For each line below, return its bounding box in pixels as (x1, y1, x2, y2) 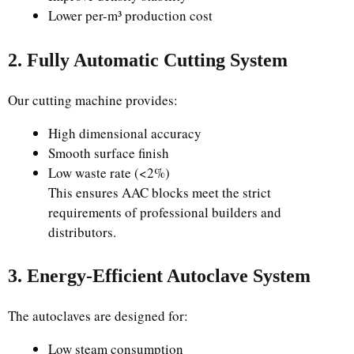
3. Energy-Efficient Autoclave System (8, 265, 311, 286)
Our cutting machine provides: (8, 90, 178, 109)
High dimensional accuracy (48, 123, 201, 142)
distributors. (48, 222, 116, 241)
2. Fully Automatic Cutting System (8, 49, 288, 70)
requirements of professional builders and (48, 202, 281, 221)
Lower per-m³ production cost (48, 6, 213, 24)
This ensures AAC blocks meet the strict (48, 183, 271, 201)
